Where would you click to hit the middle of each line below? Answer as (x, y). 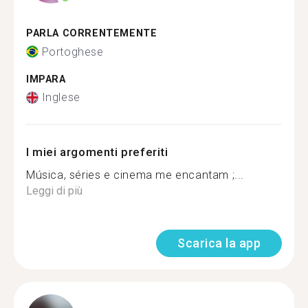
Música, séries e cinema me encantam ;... (135, 175)
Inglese (61, 97)
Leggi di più (54, 191)
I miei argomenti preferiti (97, 152)
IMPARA (46, 79)
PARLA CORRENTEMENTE (92, 33)
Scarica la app (219, 243)
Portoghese (73, 52)
